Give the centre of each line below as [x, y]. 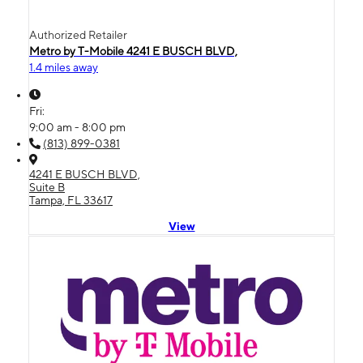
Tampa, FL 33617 [71, 201]
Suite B [47, 188]
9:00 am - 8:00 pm [77, 128]
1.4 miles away [64, 68]
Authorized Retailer [78, 35]
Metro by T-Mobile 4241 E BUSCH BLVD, [133, 51]
